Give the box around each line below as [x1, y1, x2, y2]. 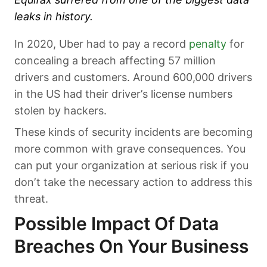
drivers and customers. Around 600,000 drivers [14, 70, 252, 83]
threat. [14, 192, 48, 205]
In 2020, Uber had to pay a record [14, 37, 189, 50]
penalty [189, 37, 226, 50]
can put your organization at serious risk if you [14, 159, 249, 172]
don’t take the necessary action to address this [14, 175, 252, 188]
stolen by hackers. [14, 104, 107, 117]
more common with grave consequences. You [14, 142, 246, 155]
